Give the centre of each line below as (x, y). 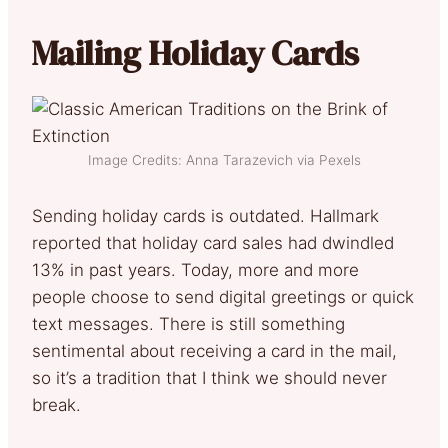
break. (56, 404)
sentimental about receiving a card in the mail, (214, 350)
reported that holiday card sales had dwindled (213, 242)
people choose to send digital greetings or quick (223, 296)
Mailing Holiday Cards (195, 52)
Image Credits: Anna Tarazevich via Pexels (224, 159)
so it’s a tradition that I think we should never (209, 377)
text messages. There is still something (188, 323)
